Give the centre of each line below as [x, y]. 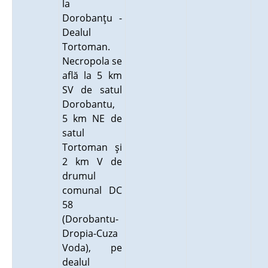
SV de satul [92, 90]
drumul [79, 176]
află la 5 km [92, 75]
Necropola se [92, 61]
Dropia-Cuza [90, 233]
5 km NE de [92, 118]
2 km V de [92, 162]
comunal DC [92, 190]
